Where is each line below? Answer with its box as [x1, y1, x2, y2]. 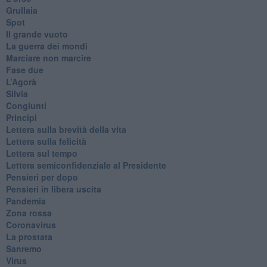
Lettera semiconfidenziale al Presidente [5, 159, 166, 171]
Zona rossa [5, 206, 52, 219]
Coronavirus [5, 218, 56, 231]
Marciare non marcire [5, 51, 91, 64]
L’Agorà [5, 75, 36, 88]
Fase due [5, 63, 44, 76]
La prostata [5, 230, 52, 243]
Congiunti [5, 99, 46, 111]
